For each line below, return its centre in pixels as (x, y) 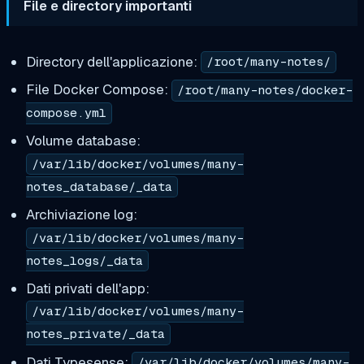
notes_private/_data (95, 334)
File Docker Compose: (98, 90)
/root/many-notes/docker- (264, 91)
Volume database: (83, 141)
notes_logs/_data (84, 260)
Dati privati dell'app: (87, 288)
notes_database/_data (99, 187)
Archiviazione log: (81, 214)
